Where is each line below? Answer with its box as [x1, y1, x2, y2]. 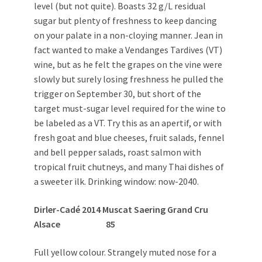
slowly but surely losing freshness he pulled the [34, 73, 223, 85]
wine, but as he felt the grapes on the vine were [34, 58, 222, 71]
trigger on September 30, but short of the [34, 88, 201, 100]
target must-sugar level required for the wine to [34, 102, 226, 115]
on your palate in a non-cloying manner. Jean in [34, 29, 223, 42]
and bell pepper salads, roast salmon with [34, 146, 201, 158]
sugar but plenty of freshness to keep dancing [34, 15, 217, 27]
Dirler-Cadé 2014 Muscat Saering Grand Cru [34, 204, 208, 216]
